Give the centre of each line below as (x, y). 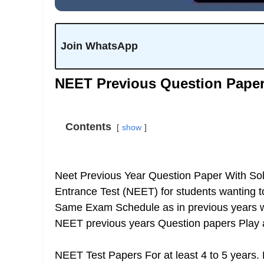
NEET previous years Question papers (145, 223)
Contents (88, 127)
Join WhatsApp (99, 46)
